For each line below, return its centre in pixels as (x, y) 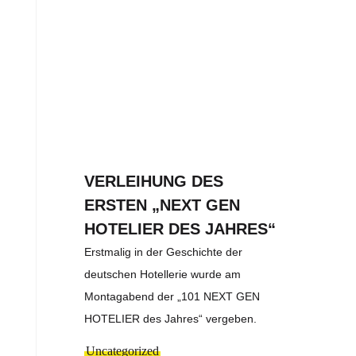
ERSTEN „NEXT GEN (163, 205)
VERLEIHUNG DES (154, 181)
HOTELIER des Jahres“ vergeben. (171, 318)
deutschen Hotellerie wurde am (163, 274)
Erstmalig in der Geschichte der (164, 252)
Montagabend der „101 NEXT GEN (172, 296)
